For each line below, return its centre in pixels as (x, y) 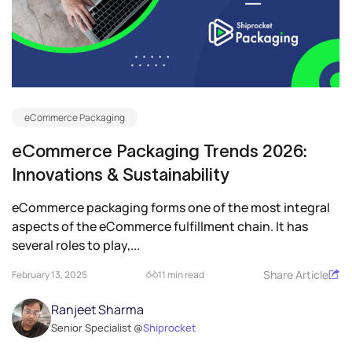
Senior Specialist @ (97, 327)
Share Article (296, 274)
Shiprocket (169, 327)
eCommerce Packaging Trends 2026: (159, 150)
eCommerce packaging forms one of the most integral (171, 207)
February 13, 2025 (49, 274)
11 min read (181, 274)
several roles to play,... (76, 245)
